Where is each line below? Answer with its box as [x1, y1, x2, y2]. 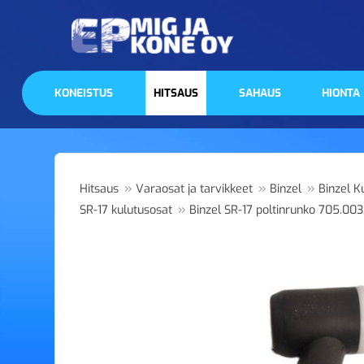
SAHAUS [239, 86, 282, 100]
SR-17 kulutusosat [80, 202, 173, 218]
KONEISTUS [54, 86, 113, 100]
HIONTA [322, 86, 361, 100]
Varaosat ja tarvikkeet [136, 181, 253, 197]
